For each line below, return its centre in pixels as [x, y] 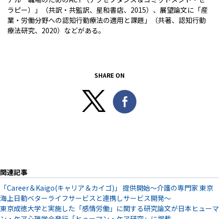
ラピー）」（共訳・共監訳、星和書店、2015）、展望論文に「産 [108, 10]
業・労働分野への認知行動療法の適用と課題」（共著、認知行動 [107, 20]
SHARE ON [109, 75]
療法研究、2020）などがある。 [56, 30]
